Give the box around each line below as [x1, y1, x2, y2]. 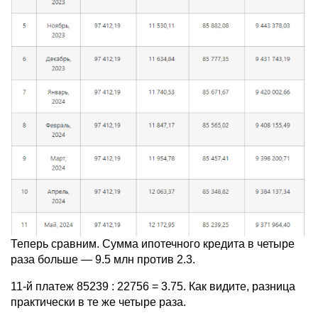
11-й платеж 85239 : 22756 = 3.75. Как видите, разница [11, 280, 295, 292]
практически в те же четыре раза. [11, 295, 186, 308]
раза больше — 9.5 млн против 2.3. [11, 253, 195, 265]
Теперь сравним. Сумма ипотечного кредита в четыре [11, 237, 295, 250]
